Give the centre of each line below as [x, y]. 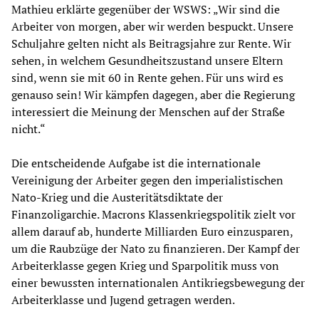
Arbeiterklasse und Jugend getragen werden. [123, 300]
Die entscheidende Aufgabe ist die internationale [136, 163]
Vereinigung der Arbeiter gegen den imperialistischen [147, 181]
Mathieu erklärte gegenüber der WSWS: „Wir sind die [146, 10]
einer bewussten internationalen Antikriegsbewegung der [158, 283]
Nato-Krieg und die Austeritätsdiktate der [117, 198]
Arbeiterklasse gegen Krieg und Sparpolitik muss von [145, 266]
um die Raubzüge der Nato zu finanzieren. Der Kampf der [156, 249]
